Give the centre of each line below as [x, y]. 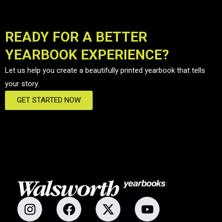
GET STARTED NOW [49, 100]
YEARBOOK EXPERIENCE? [87, 55]
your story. [22, 84]
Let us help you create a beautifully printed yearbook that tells [105, 70]
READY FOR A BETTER [76, 37]
